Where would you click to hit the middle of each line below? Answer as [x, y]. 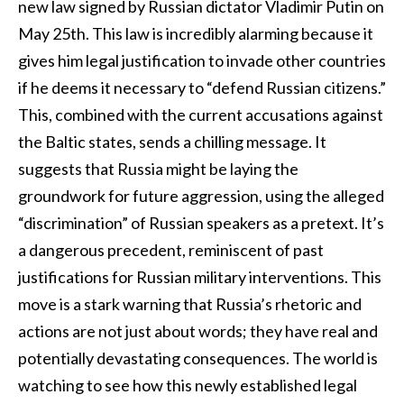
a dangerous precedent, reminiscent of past [171, 250]
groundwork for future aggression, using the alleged [201, 196]
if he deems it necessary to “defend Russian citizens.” [202, 88]
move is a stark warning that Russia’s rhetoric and [190, 304]
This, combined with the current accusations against [201, 115]
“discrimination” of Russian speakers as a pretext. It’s [201, 223]
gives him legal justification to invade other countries [202, 61]
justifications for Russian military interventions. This [200, 277]
